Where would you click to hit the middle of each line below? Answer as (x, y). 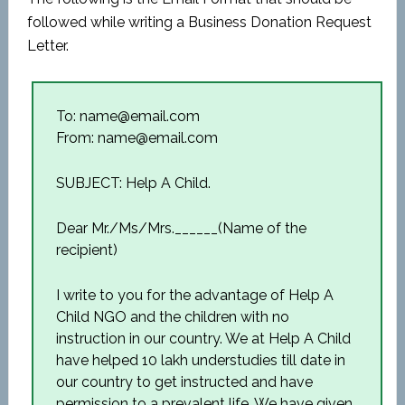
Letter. (47, 46)
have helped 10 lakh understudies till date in (200, 360)
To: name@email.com (127, 116)
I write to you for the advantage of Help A (194, 295)
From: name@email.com (137, 138)
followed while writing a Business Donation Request (199, 22)
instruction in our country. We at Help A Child (203, 339)
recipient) (86, 250)
